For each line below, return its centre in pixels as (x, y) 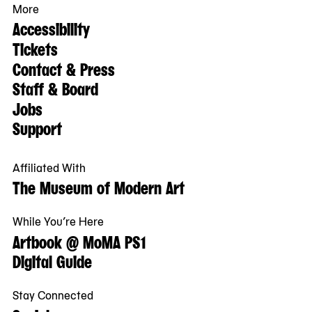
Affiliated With (49, 167)
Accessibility (51, 28)
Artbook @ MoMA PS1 (79, 241)
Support (37, 128)
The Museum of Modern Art (99, 186)
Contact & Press (64, 68)
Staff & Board (55, 88)
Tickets (35, 48)
